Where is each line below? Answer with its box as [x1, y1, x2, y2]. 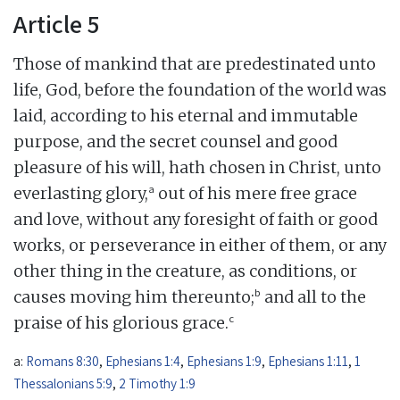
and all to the [261, 286, 366, 307]
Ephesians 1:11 [268, 351, 348, 370]
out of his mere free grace [154, 182, 357, 204]
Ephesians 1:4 [105, 351, 180, 370]
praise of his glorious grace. [13, 312, 229, 333]
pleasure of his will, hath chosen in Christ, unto [13, 156, 381, 178]
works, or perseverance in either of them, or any [13, 234, 387, 255]
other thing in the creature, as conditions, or [13, 260, 357, 281]
